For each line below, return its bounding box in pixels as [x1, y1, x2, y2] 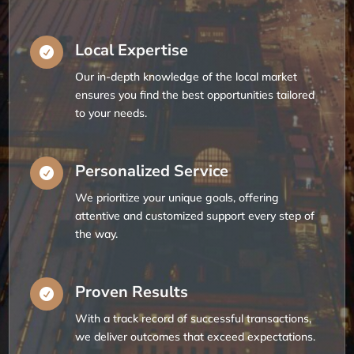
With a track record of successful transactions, [74, 311, 311, 326]
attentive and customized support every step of [74, 208, 314, 223]
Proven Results [74, 281, 188, 303]
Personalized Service [74, 160, 228, 182]
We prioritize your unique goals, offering [74, 190, 279, 205]
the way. [74, 226, 118, 241]
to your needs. [74, 105, 147, 120]
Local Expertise [74, 39, 188, 61]
